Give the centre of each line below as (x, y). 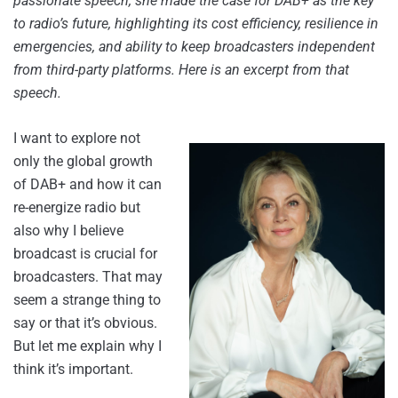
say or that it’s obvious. (85, 323)
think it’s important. (73, 370)
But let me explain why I (88, 346)
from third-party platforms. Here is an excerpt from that (181, 70)
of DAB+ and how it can (88, 185)
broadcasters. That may (88, 277)
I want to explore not (77, 139)
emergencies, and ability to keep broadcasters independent (194, 47)
